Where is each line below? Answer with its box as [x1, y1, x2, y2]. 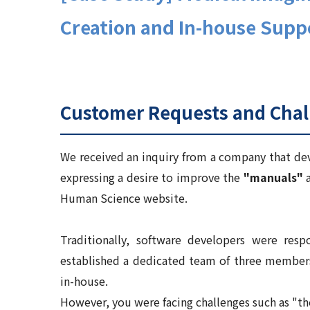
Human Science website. [60, 190, 188, 206]
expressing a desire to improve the [60, 169, 244, 185]
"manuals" [243, 169, 303, 185]
